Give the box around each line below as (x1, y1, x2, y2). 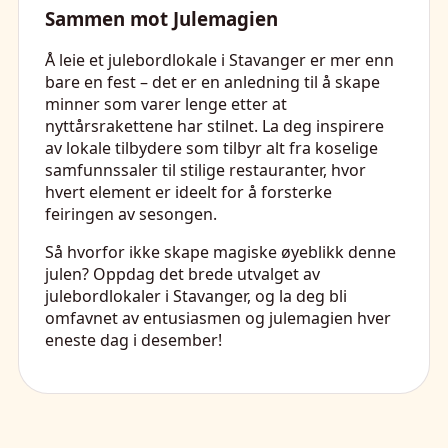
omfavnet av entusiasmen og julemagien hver (45, 307, 391, 330)
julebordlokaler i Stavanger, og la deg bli (45, 285, 347, 308)
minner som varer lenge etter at (45, 93, 287, 116)
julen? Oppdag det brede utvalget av (45, 263, 320, 286)
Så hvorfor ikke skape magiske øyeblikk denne (45, 241, 396, 264)
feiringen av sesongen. (45, 203, 217, 226)
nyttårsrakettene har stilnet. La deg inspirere (45, 115, 384, 138)
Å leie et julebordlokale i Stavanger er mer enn (45, 49, 394, 72)
